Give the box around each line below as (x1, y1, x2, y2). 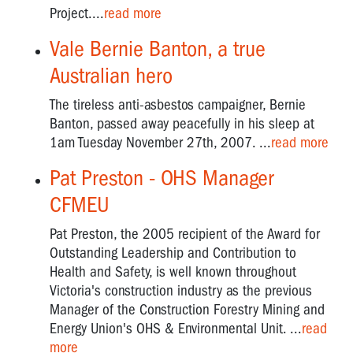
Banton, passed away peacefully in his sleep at (50, 114, 314, 132)
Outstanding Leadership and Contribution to (50, 243, 296, 262)
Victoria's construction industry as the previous (50, 281, 312, 299)
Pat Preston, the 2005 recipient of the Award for (50, 225, 320, 243)
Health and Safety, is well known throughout (50, 262, 296, 281)
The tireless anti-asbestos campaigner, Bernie (50, 95, 306, 113)
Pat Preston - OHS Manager (50, 164, 273, 191)
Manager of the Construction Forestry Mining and (50, 300, 325, 318)
